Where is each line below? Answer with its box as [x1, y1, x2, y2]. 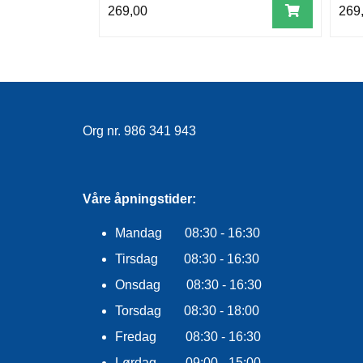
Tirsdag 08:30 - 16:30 [115, 252, 259, 266]
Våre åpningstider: [83, 192, 196, 206]
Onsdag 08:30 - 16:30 [115, 278, 262, 292]
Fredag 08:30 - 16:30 [115, 330, 261, 344]
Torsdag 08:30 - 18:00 [115, 304, 259, 318]
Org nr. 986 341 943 [83, 124, 196, 138]
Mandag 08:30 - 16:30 [115, 226, 260, 240]
